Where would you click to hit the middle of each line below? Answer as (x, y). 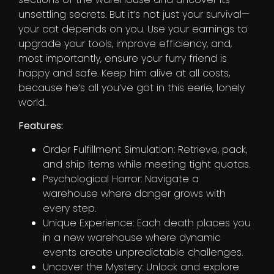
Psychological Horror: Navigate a (121, 179)
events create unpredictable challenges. (143, 252)
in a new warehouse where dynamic (132, 237)
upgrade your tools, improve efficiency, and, (125, 43)
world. (32, 102)
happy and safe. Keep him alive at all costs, (124, 73)
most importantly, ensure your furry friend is (123, 58)
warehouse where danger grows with (134, 193)
